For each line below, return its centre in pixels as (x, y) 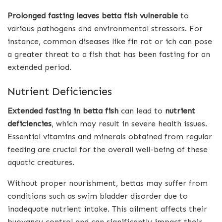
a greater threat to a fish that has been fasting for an (109, 54)
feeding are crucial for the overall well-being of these (108, 150)
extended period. (39, 67)
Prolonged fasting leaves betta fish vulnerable (93, 15)
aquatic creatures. (41, 163)
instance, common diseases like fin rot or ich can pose (110, 41)
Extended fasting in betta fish (63, 111)
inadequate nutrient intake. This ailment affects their (107, 209)
